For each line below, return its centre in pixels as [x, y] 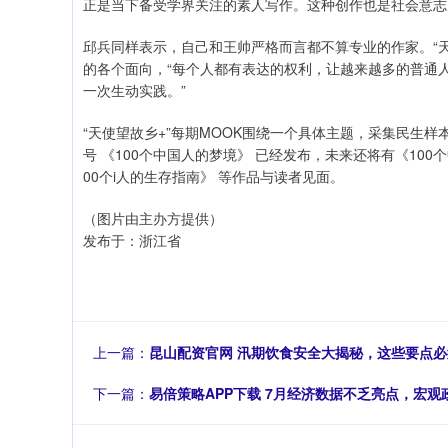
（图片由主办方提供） [153, 218]
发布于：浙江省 [132, 240]
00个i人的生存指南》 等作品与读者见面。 [213, 176]
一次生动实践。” [134, 90]
